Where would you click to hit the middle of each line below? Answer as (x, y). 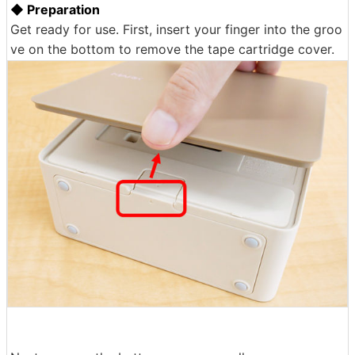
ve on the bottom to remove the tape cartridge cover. (172, 50)
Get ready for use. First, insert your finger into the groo (176, 30)
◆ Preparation (55, 10)
